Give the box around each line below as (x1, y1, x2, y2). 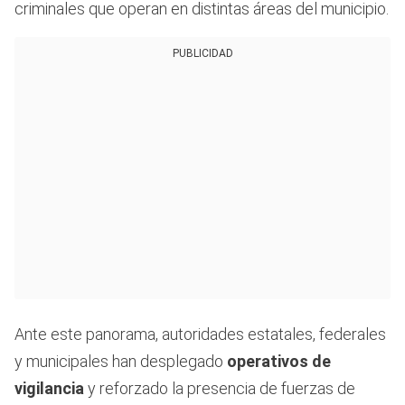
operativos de (227, 351, 331, 371)
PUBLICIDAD (172, 46, 233, 60)
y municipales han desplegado (14, 351, 227, 371)
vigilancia (14, 378, 84, 398)
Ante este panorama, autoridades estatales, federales (14, 324, 386, 344)
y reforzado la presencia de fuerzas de (84, 378, 355, 398)
